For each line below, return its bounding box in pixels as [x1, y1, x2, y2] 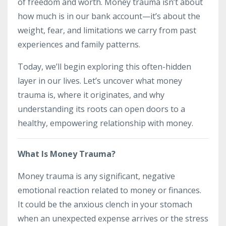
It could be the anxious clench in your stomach [18, 198, 192, 210]
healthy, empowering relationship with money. [18, 117, 193, 129]
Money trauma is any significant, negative [18, 170, 175, 182]
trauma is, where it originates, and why [18, 89, 164, 100]
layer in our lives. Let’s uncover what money [18, 75, 182, 86]
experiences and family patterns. [18, 38, 140, 50]
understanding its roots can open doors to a [18, 103, 185, 115]
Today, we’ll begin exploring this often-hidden [18, 61, 191, 72]
